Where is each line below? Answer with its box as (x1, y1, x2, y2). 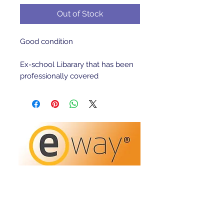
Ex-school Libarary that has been (20, 60, 133, 69)
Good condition (20, 37, 75, 46)
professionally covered (20, 71, 98, 80)
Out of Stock (57, 9, 103, 18)
